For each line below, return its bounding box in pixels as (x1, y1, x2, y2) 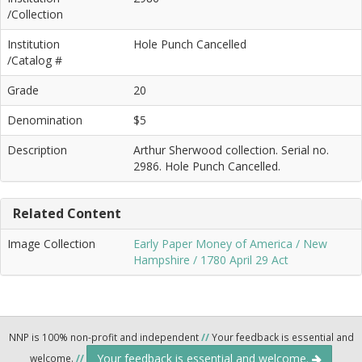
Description (7, 141, 67, 158)
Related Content (13, 204, 121, 222)
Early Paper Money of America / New (133, 235, 327, 251)
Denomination (7, 112, 82, 128)
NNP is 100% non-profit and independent (8, 330, 201, 343)
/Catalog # (7, 52, 62, 68)
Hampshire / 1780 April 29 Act (133, 251, 288, 267)
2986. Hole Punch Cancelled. (133, 158, 280, 174)
